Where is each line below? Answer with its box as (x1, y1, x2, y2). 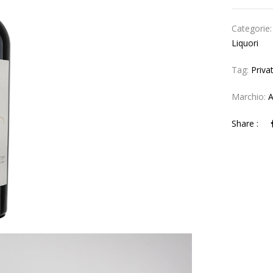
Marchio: (232, 91, 269, 102)
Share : (232, 118, 259, 129)
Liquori (232, 37, 259, 49)
